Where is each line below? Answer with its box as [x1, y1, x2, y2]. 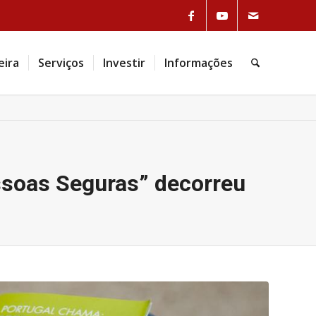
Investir [102, 55, 145, 71]
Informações [164, 55, 233, 71]
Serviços [37, 55, 84, 71]
